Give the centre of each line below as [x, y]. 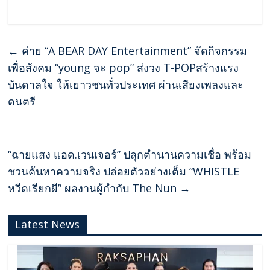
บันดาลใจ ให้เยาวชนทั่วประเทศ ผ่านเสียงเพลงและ [126, 85]
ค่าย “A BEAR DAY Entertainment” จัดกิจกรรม [133, 51]
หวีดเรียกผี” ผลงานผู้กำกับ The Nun [94, 188]
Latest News [48, 224]
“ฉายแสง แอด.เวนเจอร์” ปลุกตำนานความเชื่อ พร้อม [130, 155]
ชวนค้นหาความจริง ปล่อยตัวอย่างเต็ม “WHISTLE [124, 171]
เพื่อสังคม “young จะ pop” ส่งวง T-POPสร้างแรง [124, 68]
